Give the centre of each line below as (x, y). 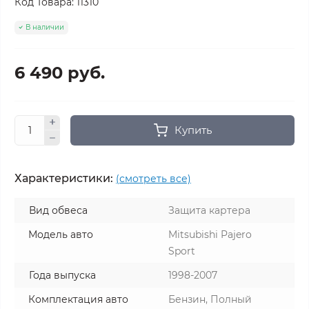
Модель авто (61, 234)
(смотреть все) (153, 178)
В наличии (45, 27)
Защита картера (209, 210)
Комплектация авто (78, 299)
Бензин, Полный (210, 299)
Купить (193, 130)
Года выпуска (62, 275)
